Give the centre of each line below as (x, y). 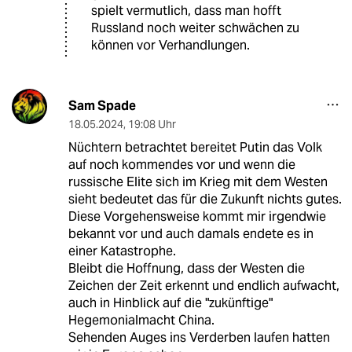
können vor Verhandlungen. (170, 45)
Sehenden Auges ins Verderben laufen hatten (199, 337)
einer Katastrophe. (122, 251)
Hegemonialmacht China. (141, 320)
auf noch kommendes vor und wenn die (181, 164)
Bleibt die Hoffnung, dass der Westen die (186, 268)
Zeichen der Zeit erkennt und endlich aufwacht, (203, 285)
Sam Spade (102, 105)
